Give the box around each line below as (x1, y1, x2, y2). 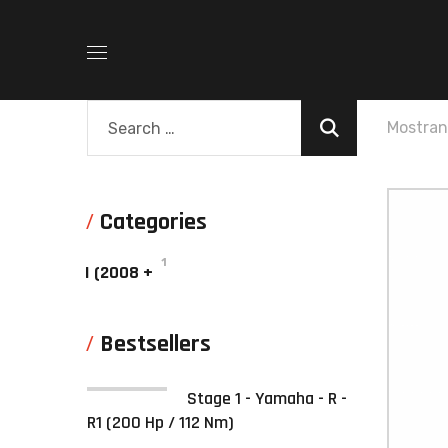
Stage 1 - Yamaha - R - (187, 387, 347, 410)
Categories (100, 207, 207, 237)
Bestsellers (100, 329, 211, 359)
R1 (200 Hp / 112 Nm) (87, 411, 234, 434)
